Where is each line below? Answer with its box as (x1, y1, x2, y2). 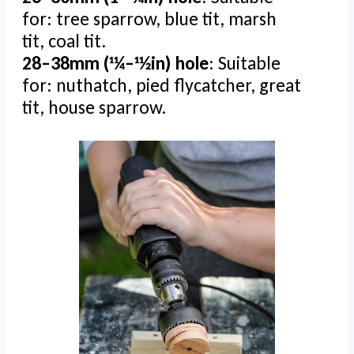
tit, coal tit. (22, 29, 106, 53)
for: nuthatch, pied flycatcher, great (22, 73, 301, 97)
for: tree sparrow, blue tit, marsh (22, 7, 277, 31)
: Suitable (209, 51, 281, 75)
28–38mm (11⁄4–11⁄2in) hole (22, 51, 209, 75)
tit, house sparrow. (22, 96, 166, 119)
